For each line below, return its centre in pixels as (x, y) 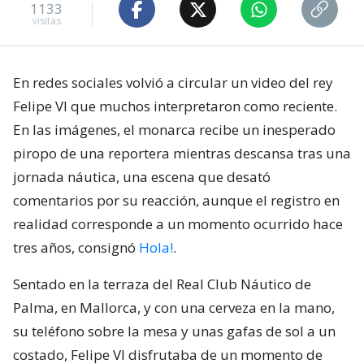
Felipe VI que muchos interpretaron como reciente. (175, 106)
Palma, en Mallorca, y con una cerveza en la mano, (174, 308)
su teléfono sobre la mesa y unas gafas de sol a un (174, 331)
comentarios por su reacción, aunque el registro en (176, 201)
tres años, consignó (76, 248)
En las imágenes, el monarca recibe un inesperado (174, 130)
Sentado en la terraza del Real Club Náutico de (162, 284)
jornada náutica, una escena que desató (142, 177)
